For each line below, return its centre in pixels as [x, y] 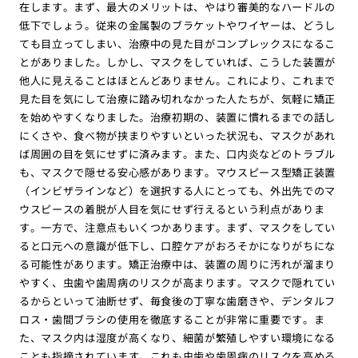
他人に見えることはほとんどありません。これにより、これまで [177, 80]
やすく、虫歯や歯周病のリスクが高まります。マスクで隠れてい [177, 282]
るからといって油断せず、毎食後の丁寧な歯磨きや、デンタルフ [177, 300]
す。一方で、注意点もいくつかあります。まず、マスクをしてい [177, 227]
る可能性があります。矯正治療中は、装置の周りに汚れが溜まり [177, 264]
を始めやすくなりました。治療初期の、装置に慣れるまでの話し [177, 117]
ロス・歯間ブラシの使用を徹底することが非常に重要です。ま [172, 319]
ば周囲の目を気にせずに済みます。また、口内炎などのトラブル [177, 153]
